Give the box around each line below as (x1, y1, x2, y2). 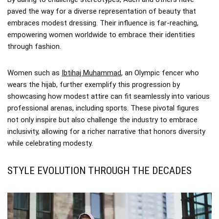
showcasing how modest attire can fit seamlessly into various (7, 91, 210, 101)
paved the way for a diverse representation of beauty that (7, 6, 196, 16)
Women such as (7, 68, 62, 77)
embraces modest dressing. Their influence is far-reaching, (7, 18, 198, 27)
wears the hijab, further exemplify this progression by (7, 80, 180, 89)
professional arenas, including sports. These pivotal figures (7, 103, 199, 112)
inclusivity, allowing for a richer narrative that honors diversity (7, 127, 205, 136)
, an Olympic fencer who (121, 68, 199, 77)
